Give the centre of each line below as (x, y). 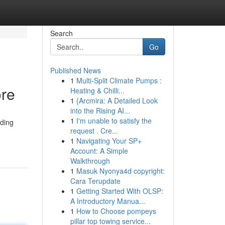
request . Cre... (94, 131)
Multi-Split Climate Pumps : (119, 80)
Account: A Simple (99, 151)
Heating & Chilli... (97, 90)
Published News (75, 70)
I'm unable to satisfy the (114, 121)
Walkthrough (90, 161)
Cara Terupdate (95, 181)
